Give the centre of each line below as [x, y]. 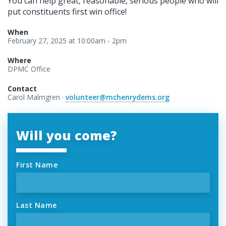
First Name [37, 165]
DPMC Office [29, 69]
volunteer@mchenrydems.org [118, 97]
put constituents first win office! [67, 12]
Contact [22, 89]
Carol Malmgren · [37, 97]
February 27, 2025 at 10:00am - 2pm [67, 41]
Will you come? [67, 135]
